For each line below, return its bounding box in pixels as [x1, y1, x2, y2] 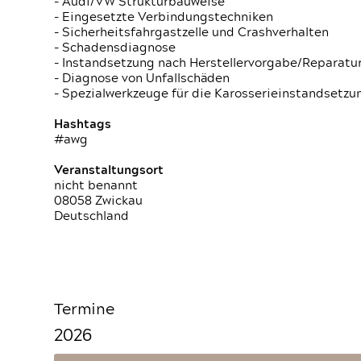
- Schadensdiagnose [54, 42, 176, 54]
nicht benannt [54, 180, 139, 192]
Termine [54, 302, 115, 317]
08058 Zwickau [54, 195, 143, 207]
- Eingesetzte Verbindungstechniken [54, 11, 274, 23]
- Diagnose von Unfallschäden [54, 73, 230, 85]
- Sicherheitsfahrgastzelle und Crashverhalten [54, 27, 330, 39]
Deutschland [54, 210, 130, 222]
